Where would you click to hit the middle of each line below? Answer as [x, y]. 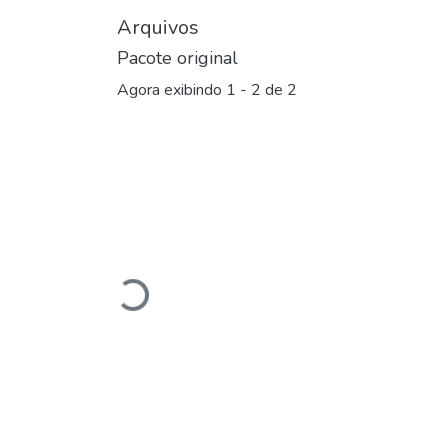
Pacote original [177, 58]
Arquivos [158, 27]
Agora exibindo [171, 90]
